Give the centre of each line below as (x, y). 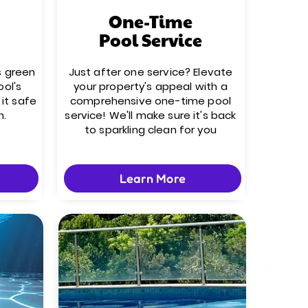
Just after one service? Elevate (151, 72)
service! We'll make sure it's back (151, 115)
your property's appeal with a (151, 86)
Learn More (153, 178)
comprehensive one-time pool (151, 101)
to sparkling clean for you (151, 130)
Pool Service (151, 40)
